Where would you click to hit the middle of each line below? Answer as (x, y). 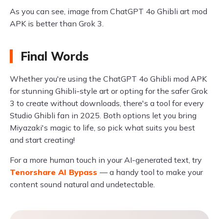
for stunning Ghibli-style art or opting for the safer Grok (109, 91)
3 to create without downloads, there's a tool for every (107, 103)
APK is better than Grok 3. (57, 23)
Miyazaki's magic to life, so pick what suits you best (102, 127)
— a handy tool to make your (151, 172)
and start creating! (42, 140)
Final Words (55, 56)
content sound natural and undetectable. (82, 184)
